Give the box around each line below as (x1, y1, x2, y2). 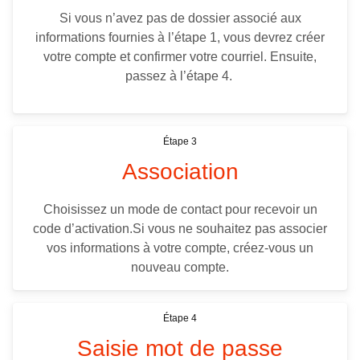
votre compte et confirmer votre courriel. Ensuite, (43, 50, 317, 64)
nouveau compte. (131, 260, 229, 275)
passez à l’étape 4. (125, 69, 235, 84)
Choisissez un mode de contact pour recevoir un (43, 202, 317, 217)
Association (121, 159, 239, 185)
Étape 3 (163, 136, 197, 148)
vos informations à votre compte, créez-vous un (47, 241, 313, 256)
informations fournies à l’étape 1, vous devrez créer (35, 31, 325, 45)
